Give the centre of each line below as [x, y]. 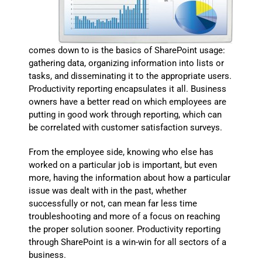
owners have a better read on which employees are [128, 101]
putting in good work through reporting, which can [125, 114]
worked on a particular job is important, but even [123, 165]
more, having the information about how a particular [130, 177]
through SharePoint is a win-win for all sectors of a [128, 242]
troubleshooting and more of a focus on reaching [125, 216]
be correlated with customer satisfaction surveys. [126, 127]
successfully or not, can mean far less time [113, 203]
